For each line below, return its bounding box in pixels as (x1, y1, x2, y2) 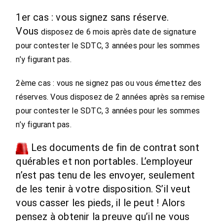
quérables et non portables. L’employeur (16, 155, 193, 167)
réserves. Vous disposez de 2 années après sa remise (16, 92, 205, 102)
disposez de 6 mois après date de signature (41, 27, 196, 37)
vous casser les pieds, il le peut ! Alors (16, 197, 185, 209)
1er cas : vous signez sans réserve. (16, 11, 169, 23)
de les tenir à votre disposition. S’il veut (16, 183, 191, 195)
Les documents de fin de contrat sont (28, 142, 199, 153)
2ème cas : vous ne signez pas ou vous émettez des (16, 78, 202, 88)
